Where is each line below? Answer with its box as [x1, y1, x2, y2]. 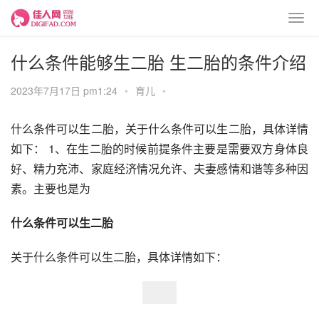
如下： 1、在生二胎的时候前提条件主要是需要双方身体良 [11, 140, 308, 157]
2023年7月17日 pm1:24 [11, 83, 120, 98]
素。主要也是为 [11, 180, 90, 197]
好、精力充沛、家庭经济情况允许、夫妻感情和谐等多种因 [11, 160, 308, 177]
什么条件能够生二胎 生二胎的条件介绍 [11, 49, 306, 74]
